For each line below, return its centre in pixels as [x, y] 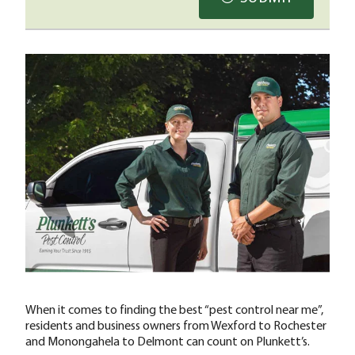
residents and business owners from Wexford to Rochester [176, 325]
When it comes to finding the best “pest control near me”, [174, 309]
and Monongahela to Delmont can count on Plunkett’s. [168, 341]
